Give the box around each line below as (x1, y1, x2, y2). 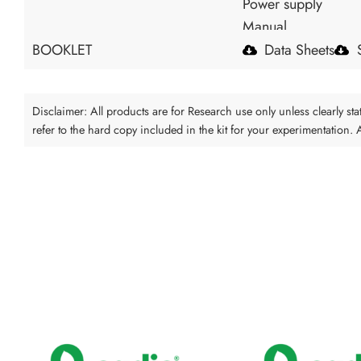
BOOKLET (32, 39, 92, 61)
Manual (242, 16, 287, 38)
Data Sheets (264, 39, 335, 61)
